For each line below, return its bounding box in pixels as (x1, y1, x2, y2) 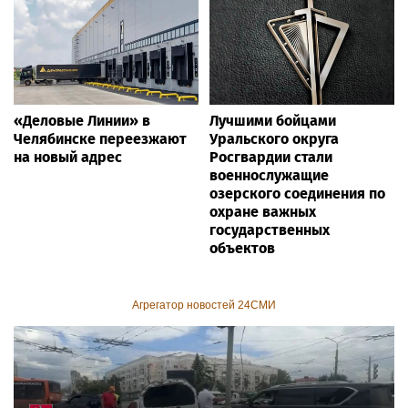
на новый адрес (14, 148, 122, 166)
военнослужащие (209, 166, 329, 184)
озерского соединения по (209, 184, 385, 202)
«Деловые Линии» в (14, 111, 150, 129)
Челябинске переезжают (14, 129, 187, 148)
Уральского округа (209, 129, 339, 148)
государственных (209, 220, 330, 239)
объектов (209, 239, 275, 257)
